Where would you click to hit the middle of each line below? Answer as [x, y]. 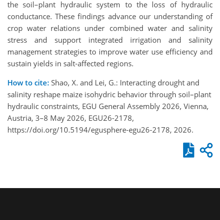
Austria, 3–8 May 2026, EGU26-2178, [71, 118]
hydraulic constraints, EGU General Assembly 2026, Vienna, [108, 106]
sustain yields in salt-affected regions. [70, 63]
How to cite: [28, 82]
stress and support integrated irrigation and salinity [110, 40]
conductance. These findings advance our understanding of [110, 16]
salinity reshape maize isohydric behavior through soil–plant [109, 94]
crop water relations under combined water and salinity [110, 28]
